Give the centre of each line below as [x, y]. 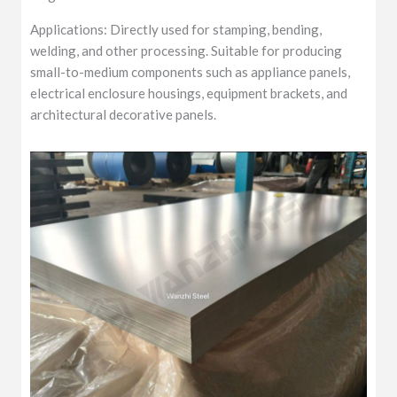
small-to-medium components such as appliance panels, [191, 72]
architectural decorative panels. [124, 115]
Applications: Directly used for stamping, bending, [176, 30]
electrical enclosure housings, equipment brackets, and [189, 93]
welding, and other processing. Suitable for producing [187, 51]
